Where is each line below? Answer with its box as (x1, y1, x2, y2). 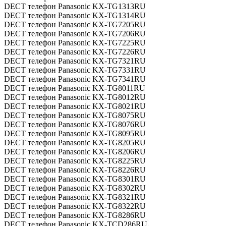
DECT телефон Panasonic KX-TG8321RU (4, 193, 146, 201)
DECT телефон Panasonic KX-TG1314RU (4, 11, 146, 20)
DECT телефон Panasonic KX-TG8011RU (4, 84, 145, 92)
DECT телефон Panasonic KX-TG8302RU (4, 184, 146, 192)
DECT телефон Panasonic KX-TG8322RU (4, 202, 146, 210)
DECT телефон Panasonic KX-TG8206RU (4, 147, 146, 156)
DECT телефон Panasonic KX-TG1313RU (4, 2, 146, 11)
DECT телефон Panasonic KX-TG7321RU (4, 56, 146, 65)
